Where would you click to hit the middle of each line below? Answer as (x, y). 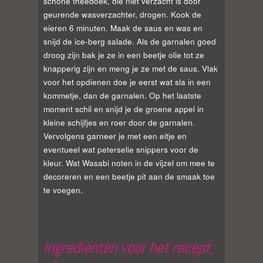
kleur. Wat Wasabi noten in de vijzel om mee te (129, 163)
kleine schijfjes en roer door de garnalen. (119, 123)
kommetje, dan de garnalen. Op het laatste (122, 96)
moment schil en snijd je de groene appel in (124, 109)
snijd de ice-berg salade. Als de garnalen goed (130, 42)
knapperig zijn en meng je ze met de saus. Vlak (131, 69)
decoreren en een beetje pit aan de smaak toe (129, 177)
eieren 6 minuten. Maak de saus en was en (123, 28)
